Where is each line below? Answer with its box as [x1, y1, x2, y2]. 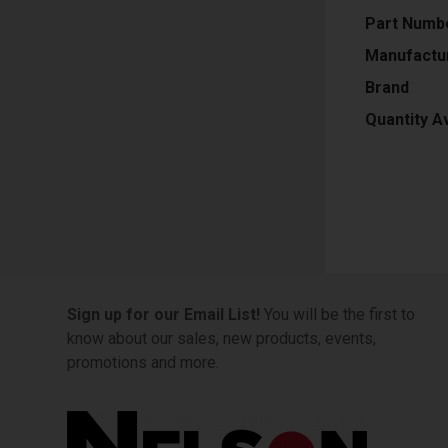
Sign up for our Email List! [67, 305, 260, 324]
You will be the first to [260, 305, 415, 324]
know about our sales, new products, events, [67, 329, 376, 348]
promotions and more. [67, 353, 219, 372]
